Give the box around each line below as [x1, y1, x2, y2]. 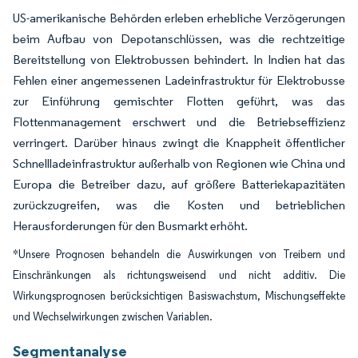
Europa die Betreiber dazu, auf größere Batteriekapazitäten [13, 177, 345, 193]
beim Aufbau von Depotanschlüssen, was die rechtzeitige [13, 31, 345, 47]
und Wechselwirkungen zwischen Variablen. [13, 310, 213, 324]
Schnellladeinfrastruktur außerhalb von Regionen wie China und [13, 156, 345, 172]
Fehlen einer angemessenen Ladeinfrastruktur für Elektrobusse [13, 73, 345, 89]
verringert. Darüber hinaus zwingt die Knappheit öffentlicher [13, 135, 345, 151]
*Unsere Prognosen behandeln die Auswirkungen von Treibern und [13, 248, 345, 262]
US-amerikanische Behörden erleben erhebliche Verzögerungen [13, 10, 345, 26]
